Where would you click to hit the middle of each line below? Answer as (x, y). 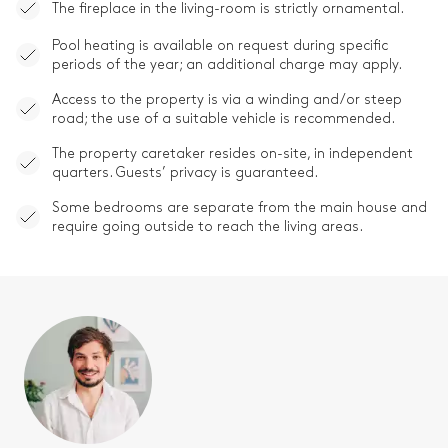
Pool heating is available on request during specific (220, 46)
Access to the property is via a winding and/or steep (227, 100)
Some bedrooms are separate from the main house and (239, 208)
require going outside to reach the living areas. (207, 227)
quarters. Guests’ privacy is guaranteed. (185, 173)
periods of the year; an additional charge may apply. (227, 65)
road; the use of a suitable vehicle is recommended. (223, 119)
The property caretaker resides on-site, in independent (232, 154)
